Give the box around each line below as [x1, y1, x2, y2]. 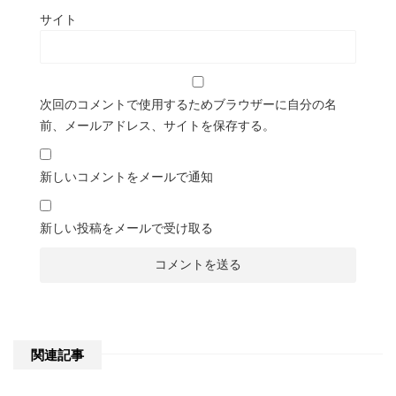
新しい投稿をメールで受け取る [40, 220, 213, 235]
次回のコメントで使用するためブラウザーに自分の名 [40, 96, 337, 111]
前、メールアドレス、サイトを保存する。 [40, 118, 275, 133]
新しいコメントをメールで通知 [40, 169, 213, 184]
